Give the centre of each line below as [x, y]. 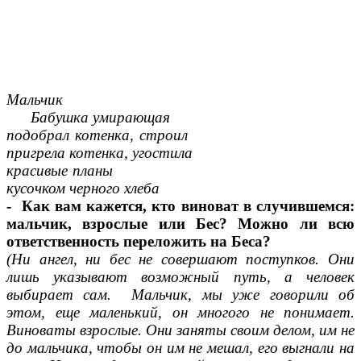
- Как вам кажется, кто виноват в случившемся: [180, 206]
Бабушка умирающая [88, 118]
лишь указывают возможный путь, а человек [180, 277]
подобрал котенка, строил [180, 135]
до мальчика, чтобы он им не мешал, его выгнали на [180, 348]
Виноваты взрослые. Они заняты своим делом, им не [180, 330]
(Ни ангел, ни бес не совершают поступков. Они [180, 259]
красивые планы [180, 171]
